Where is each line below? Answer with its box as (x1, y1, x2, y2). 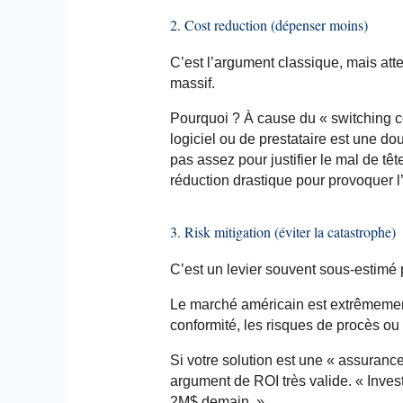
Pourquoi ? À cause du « (169, 110, 331, 126)
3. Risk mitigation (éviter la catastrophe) (169, 221, 396, 241)
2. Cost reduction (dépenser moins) (169, 14, 368, 34)
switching (330, 110, 391, 126)
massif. (169, 75, 215, 91)
